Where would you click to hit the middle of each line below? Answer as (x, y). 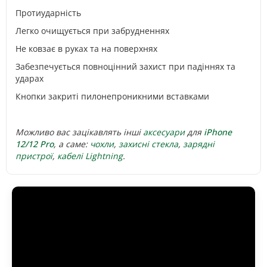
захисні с (137, 144)
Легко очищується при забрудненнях (92, 31)
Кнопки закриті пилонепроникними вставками (112, 96)
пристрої (34, 156)
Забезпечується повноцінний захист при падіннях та (125, 66)
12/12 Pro (35, 144)
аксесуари (164, 132)
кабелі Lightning (90, 156)
